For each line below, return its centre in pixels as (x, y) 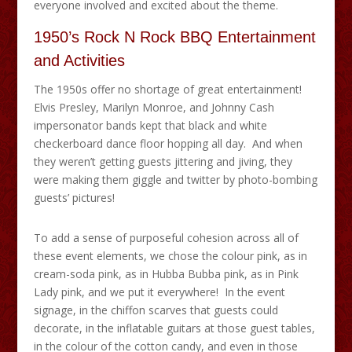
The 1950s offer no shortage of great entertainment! (169, 89)
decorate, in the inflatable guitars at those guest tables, (174, 328)
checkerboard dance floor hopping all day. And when (168, 143)
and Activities (79, 60)
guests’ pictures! (74, 197)
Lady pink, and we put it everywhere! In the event (159, 291)
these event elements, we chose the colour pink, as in (170, 255)
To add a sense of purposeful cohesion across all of (166, 237)
